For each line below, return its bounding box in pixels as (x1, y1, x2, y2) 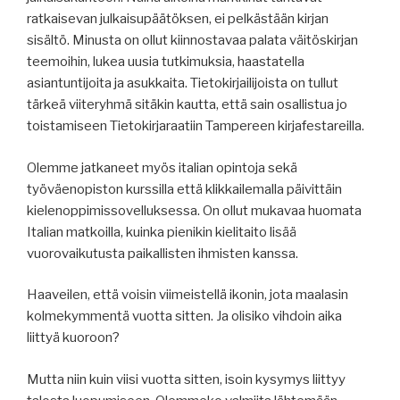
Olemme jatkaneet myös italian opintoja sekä (27, 159, 297, 176)
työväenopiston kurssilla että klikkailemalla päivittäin (27, 180, 342, 197)
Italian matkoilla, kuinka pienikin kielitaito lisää (27, 223, 296, 240)
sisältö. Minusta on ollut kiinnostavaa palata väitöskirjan (27, 32, 358, 49)
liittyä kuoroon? (27, 329, 120, 346)
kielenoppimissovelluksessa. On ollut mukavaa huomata (27, 202, 362, 219)
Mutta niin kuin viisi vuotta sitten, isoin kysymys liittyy (27, 371, 346, 387)
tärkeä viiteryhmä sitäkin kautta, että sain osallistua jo (27, 96, 347, 113)
